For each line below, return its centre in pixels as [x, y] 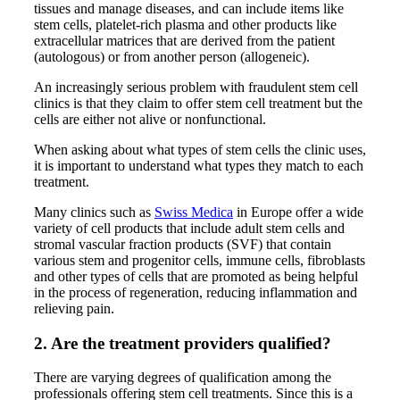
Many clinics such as [94, 212]
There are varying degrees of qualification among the [183, 378]
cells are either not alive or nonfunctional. [150, 119]
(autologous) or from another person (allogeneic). [174, 56]
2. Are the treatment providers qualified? [183, 343]
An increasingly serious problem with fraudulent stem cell [196, 87]
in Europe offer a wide [298, 212]
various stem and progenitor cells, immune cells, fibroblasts [200, 260]
